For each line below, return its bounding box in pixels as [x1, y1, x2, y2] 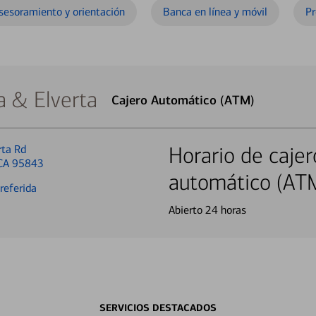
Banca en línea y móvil [163, 5, 267, 18]
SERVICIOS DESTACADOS [99, 301, 217, 314]
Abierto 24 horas [169, 203, 246, 217]
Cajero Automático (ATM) [111, 92, 255, 108]
